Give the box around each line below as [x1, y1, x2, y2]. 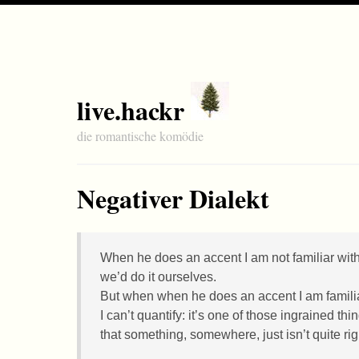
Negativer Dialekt [77, 179, 269, 217]
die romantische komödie [77, 127, 204, 144]
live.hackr [77, 91, 184, 129]
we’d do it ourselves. [100, 270, 216, 284]
